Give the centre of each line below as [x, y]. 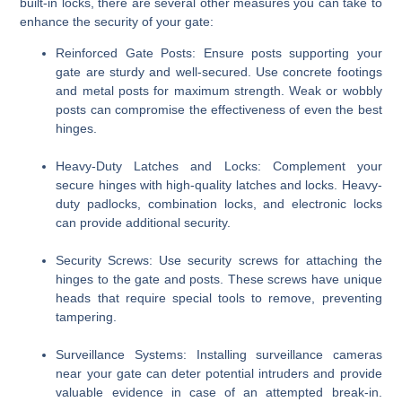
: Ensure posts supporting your [287, 53]
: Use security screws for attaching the [266, 261]
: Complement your [319, 166]
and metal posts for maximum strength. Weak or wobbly [219, 91]
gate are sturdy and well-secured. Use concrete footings [219, 72]
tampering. [87, 317]
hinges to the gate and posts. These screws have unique [219, 280]
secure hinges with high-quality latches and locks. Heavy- [219, 185]
